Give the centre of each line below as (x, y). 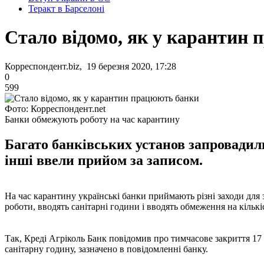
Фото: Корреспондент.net (55, 108)
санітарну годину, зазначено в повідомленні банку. (106, 249)
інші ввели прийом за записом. (104, 160)
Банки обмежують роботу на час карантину (92, 119)
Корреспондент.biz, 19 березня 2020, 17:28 (90, 66)
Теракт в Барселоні (66, 9)
